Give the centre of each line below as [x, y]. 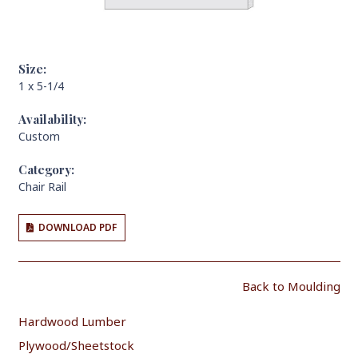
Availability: [52, 119]
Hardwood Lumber [72, 322]
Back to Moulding [291, 286]
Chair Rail [42, 186]
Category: [46, 169]
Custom [39, 136]
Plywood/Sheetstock [76, 345]
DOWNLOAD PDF [78, 228]
